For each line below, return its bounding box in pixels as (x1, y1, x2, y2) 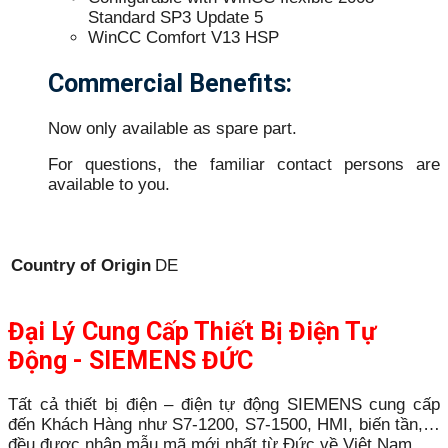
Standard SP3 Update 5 (88, 8, 263, 28)
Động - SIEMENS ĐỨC (8, 345, 253, 375)
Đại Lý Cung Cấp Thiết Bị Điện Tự (8, 316, 376, 346)
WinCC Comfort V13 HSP (88, 28, 279, 48)
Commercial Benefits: (48, 68, 292, 98)
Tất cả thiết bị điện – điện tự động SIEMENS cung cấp (8, 395, 440, 415)
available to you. (48, 175, 170, 195)
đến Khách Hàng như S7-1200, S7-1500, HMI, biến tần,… (8, 415, 440, 435)
